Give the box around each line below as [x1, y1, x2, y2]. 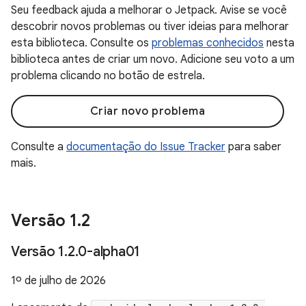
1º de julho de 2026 [11, 274, 106, 288]
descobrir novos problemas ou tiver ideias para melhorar [11, 20, 289, 33]
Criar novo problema [89, 105, 206, 118]
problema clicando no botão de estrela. [11, 69, 205, 83]
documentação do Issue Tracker [66, 140, 225, 154]
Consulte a [11, 140, 66, 154]
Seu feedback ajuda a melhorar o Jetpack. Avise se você [11, 3, 287, 17]
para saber [225, 140, 281, 154]
